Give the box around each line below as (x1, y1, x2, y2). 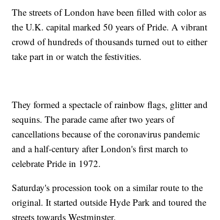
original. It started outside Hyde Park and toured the (12, 196, 207, 209)
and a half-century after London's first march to (12, 142, 189, 155)
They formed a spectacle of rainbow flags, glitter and (12, 98, 208, 111)
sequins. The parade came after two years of (12, 113, 175, 126)
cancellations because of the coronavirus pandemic (12, 128, 200, 140)
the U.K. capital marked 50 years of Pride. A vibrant (12, 21, 208, 33)
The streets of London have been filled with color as (12, 6, 207, 19)
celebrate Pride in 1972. (12, 157, 101, 170)
